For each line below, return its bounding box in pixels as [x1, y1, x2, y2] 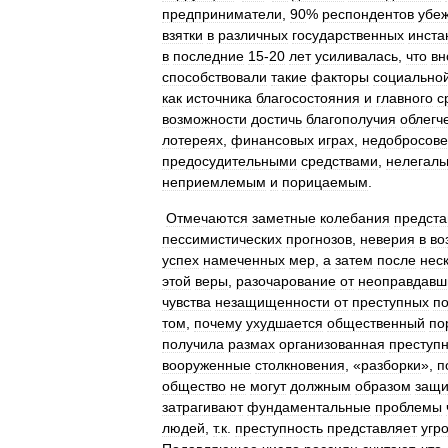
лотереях [162, 132, 223, 148]
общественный [327, 315, 425, 331]
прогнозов [286, 231, 352, 247]
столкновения [255, 357, 345, 373]
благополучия [306, 111, 396, 127]
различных [218, 27, 288, 43]
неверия [360, 231, 415, 247]
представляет [327, 420, 417, 436]
